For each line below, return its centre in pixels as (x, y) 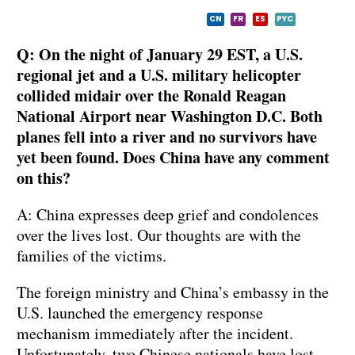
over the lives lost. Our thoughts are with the (159, 235)
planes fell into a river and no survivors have (167, 137)
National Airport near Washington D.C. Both (170, 116)
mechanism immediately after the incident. (155, 334)
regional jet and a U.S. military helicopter (159, 75)
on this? (44, 178)
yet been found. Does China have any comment (173, 158)
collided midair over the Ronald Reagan (151, 96)
